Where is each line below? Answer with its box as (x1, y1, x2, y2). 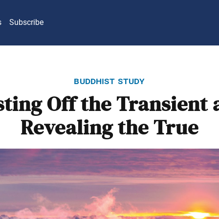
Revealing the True (21, 115, 198, 140)
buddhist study (74, 74, 145, 87)
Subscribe (9, 18, 44, 27)
